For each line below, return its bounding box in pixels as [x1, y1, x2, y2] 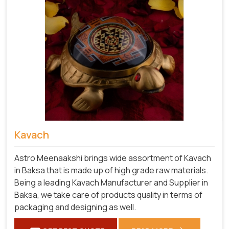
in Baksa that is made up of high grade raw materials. [14, 164, 208, 176]
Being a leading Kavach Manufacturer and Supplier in [14, 176, 208, 188]
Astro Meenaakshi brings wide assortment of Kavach [14, 152, 211, 164]
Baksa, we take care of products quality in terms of [14, 189, 202, 200]
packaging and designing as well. [14, 201, 136, 213]
